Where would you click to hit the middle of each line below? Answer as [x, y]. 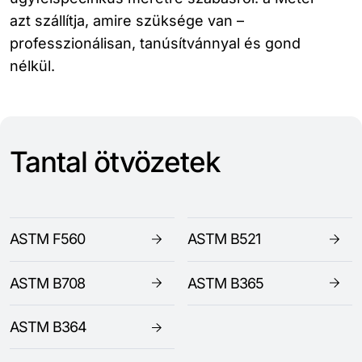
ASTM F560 [47, 239]
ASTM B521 [224, 239]
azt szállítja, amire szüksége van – [127, 20]
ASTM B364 [48, 326]
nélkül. [32, 65]
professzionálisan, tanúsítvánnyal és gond [155, 43]
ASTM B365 [225, 283]
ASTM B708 [47, 283]
